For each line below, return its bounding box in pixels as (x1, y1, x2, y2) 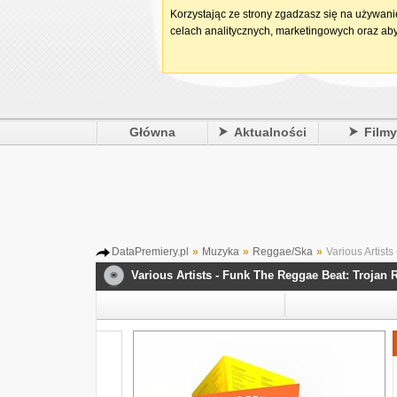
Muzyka (202, 245, 239, 258)
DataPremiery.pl (112, 245, 189, 258)
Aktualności (234, 125, 307, 139)
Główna (128, 125, 175, 139)
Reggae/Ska (253, 245, 313, 258)
